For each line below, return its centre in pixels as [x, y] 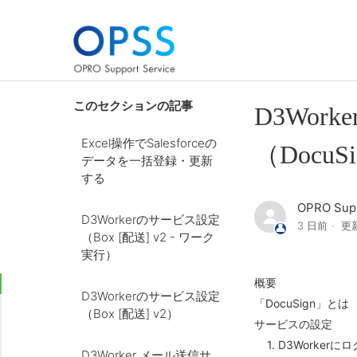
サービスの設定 [294, 324]
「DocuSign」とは [302, 303]
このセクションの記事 [133, 106]
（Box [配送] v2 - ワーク [148, 237]
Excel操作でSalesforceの [149, 143]
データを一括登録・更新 [147, 161]
